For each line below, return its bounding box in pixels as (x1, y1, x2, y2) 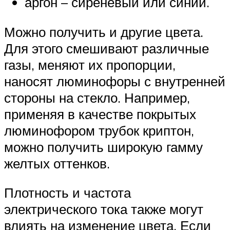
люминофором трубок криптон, (4, 122, 194, 139)
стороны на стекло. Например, (4, 89, 190, 106)
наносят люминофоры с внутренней (4, 72, 225, 89)
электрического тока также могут (4, 201, 203, 218)
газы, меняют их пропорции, (4, 56, 176, 73)
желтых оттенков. (4, 155, 110, 171)
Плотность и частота (4, 184, 131, 201)
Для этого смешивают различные (4, 40, 209, 56)
